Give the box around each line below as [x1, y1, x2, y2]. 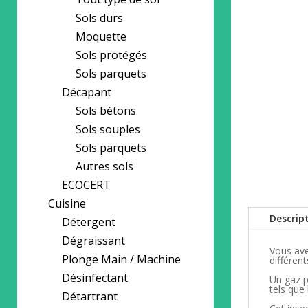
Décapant [62, 85, 111, 100]
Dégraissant [62, 233, 125, 248]
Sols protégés [76, 47, 147, 63]
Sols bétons [76, 103, 136, 118]
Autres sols [76, 159, 133, 174]
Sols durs [76, 10, 123, 25]
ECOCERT [62, 177, 111, 192]
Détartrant [62, 289, 118, 304]
